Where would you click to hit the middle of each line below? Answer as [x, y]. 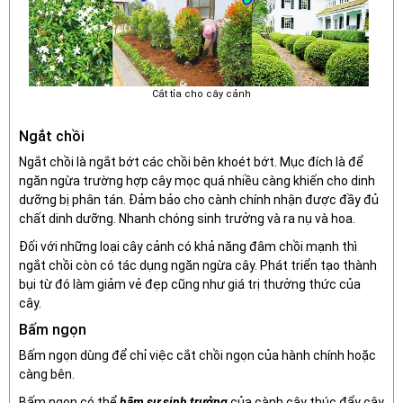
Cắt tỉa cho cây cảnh [201, 94]
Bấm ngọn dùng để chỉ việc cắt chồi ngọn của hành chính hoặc [197, 355]
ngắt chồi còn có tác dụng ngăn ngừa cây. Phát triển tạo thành [198, 265]
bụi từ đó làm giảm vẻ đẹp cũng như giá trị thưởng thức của [190, 284]
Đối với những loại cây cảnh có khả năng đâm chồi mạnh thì [188, 246]
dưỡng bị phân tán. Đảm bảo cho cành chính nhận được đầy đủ [199, 199]
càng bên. [47, 374]
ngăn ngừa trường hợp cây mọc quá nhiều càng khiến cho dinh [197, 180]
